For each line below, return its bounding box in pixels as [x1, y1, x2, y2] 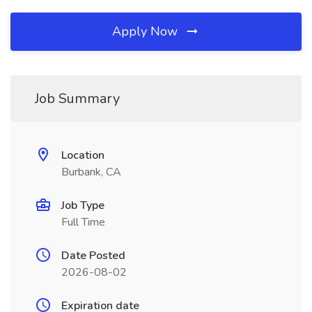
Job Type [61, 198, 104, 213]
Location [61, 148, 104, 163]
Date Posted [61, 248, 125, 263]
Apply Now [112, 23, 181, 40]
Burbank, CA [61, 164, 121, 180]
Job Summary [35, 89, 120, 108]
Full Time [61, 214, 105, 230]
